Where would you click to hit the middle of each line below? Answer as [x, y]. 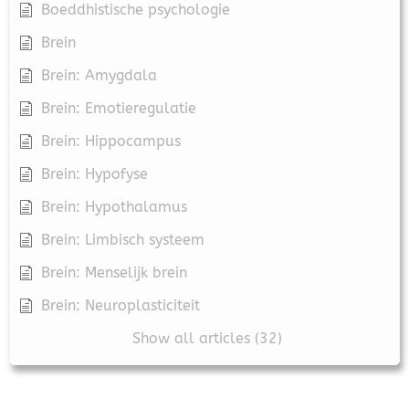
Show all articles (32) [207, 338]
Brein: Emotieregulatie [119, 108]
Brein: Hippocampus [111, 141]
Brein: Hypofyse [94, 173]
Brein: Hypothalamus [114, 206]
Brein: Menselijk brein [114, 272]
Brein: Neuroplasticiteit [121, 305]
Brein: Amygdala [99, 75]
